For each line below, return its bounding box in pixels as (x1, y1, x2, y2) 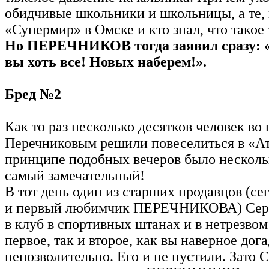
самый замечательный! (5, 167, 145, 183)
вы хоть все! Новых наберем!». (5, 53, 207, 70)
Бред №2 (5, 86, 61, 102)
